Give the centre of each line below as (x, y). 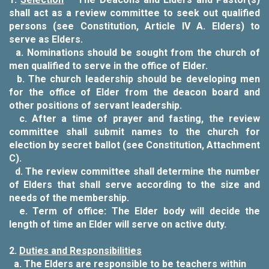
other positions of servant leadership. (95, 105)
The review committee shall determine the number (143, 171)
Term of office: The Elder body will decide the (147, 211)
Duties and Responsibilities (80, 251)
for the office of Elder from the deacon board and (134, 92)
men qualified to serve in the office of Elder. (108, 66)
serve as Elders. (46, 39)
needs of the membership (68, 198)
